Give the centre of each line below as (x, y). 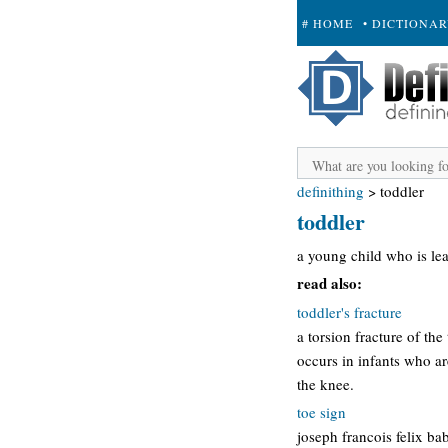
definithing (330, 191)
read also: (329, 283)
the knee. (325, 383)
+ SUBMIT (334, 69)
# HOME (327, 23)
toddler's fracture (349, 311)
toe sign (321, 412)
